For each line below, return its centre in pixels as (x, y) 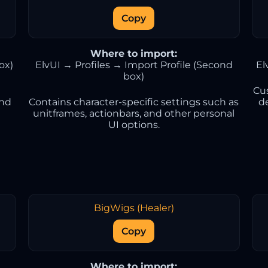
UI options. (134, 125)
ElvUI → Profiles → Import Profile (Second (134, 65)
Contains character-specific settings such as (134, 102)
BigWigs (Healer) (134, 208)
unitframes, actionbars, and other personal (134, 113)
